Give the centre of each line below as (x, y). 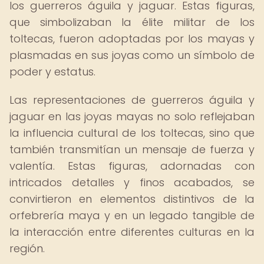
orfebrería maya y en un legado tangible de (132, 215)
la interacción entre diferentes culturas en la (132, 232)
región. (27, 248)
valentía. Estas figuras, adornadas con (132, 166)
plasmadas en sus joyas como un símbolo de (132, 55)
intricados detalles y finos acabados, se (132, 182)
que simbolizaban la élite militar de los (132, 22)
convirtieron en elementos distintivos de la (132, 199)
